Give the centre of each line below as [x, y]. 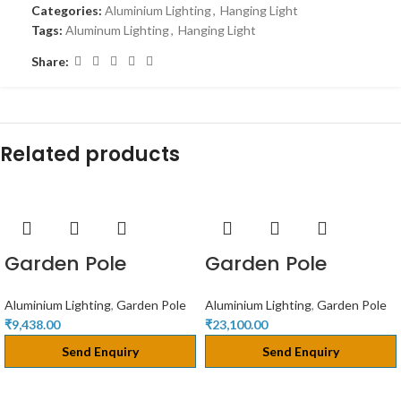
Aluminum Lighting [117, 30]
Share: [50, 61]
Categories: [67, 10]
